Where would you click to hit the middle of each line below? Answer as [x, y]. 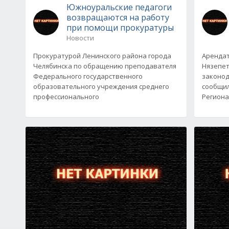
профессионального [66, 96]
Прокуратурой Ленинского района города [102, 55]
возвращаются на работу [118, 17]
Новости [80, 38]
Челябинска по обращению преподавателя [105, 66]
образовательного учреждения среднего [101, 86]
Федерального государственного [88, 76]
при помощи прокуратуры [120, 27]
